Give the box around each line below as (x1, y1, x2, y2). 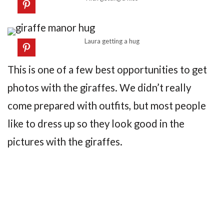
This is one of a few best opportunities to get (7, 63, 207, 75)
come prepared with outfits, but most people (7, 99, 206, 111)
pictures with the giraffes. (7, 135, 122, 147)
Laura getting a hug (84, 37, 139, 45)
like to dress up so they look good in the (7, 117, 184, 129)
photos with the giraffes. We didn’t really (7, 81, 191, 93)
